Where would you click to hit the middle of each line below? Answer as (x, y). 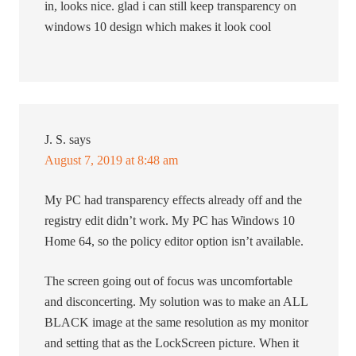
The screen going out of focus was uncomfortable (169, 281)
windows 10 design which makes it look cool (158, 27)
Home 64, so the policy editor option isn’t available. (174, 242)
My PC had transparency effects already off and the (174, 200)
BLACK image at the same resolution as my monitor (177, 323)
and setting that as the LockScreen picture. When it (172, 343)
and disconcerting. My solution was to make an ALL (176, 302)
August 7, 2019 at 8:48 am (112, 161)
